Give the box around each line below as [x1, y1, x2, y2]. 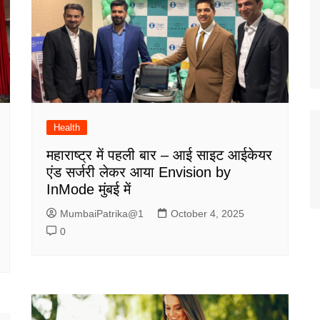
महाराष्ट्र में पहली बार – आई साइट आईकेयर [46, 147, 272, 164]
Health [54, 122, 80, 134]
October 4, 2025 [171, 208, 244, 220]
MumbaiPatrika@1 [60, 208, 144, 220]
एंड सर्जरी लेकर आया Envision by [46, 164, 231, 181]
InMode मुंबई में [46, 181, 131, 198]
